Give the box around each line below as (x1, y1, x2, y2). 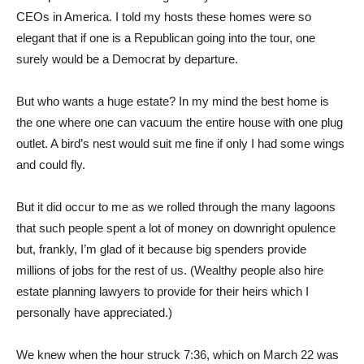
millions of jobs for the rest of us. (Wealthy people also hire (16, 262, 323, 277)
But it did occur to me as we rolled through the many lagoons (16, 199, 336, 214)
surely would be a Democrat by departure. (16, 51, 238, 66)
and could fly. (16, 157, 85, 171)
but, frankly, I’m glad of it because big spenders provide (16, 241, 306, 256)
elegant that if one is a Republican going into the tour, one (16, 30, 315, 45)
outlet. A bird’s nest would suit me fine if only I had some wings (16, 136, 344, 150)
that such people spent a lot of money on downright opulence (16, 220, 336, 235)
